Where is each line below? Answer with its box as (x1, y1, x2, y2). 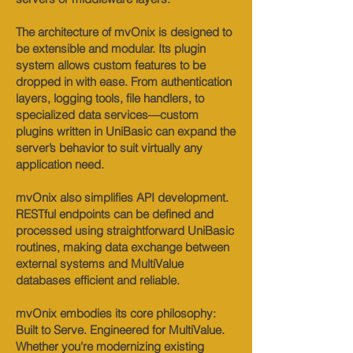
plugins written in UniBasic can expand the (16, 124, 236, 139)
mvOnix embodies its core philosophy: (16, 306, 216, 321)
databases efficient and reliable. (16, 273, 180, 288)
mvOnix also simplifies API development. (16, 190, 229, 205)
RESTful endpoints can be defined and (16, 206, 214, 221)
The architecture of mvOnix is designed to (16, 24, 232, 39)
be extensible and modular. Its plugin (16, 41, 206, 56)
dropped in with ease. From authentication (16, 74, 232, 89)
